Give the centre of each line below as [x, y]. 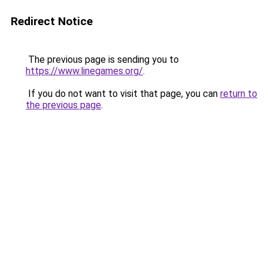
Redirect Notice [52, 21]
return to [239, 94]
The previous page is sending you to [102, 60]
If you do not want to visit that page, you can [123, 94]
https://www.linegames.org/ [84, 71]
